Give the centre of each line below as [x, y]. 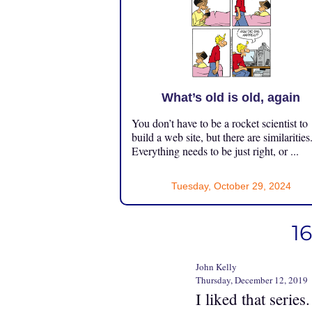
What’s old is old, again [231, 97]
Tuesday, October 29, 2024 [231, 186]
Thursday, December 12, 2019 [252, 280]
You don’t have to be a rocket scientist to [220, 123]
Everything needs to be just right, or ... [215, 150]
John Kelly [216, 266]
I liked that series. [253, 298]
